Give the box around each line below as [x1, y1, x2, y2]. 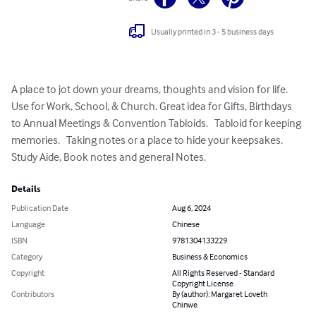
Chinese [172, 219, 200, 230]
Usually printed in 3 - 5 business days [151, 25, 274, 37]
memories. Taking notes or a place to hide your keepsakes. [11, 133, 291, 147]
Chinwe [172, 299, 197, 310]
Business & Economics [172, 251, 248, 262]
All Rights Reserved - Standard [172, 267, 274, 279]
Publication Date [11, 202, 68, 214]
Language [11, 219, 45, 230]
